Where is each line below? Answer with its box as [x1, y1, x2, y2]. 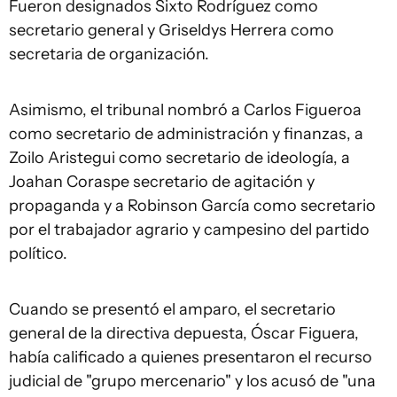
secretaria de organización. [9, 44, 209, 64]
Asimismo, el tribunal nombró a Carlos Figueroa [9, 100, 362, 120]
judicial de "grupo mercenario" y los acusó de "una [9, 371, 376, 391]
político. [9, 244, 67, 263]
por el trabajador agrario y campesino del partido [9, 220, 370, 239]
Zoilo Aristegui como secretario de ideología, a [9, 148, 350, 167]
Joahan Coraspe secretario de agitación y [9, 172, 315, 191]
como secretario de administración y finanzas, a [9, 124, 363, 144]
